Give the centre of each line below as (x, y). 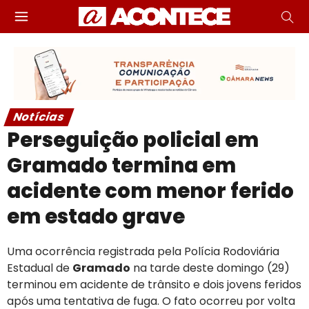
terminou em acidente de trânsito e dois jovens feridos (154, 284)
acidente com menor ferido (150, 191)
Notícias (39, 117)
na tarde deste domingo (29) (210, 268)
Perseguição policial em (133, 140)
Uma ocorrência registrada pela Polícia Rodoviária (143, 251)
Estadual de (40, 268)
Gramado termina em (121, 165)
